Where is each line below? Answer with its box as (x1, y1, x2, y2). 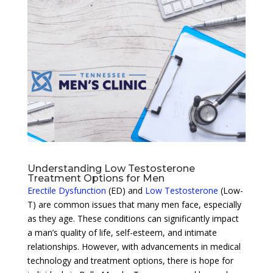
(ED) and (105, 184, 145, 196)
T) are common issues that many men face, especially (27, 198, 241, 210)
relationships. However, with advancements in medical (27, 240, 241, 252)
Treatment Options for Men (27, 172, 165, 184)
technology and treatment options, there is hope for (27, 254, 233, 266)
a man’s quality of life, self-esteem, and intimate (27, 226, 217, 238)
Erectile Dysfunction (27, 184, 106, 196)
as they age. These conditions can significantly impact (27, 212, 239, 224)
